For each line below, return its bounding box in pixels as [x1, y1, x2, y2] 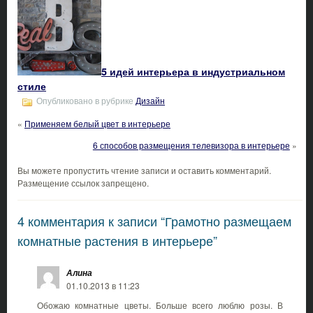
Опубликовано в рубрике [34, 96, 136, 106]
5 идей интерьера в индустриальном [101, 64, 285, 78]
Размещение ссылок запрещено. [17, 176, 149, 189]
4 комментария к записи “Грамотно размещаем [17, 211, 291, 230]
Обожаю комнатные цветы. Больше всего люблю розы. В [37, 298, 283, 311]
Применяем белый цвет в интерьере [24, 117, 170, 129]
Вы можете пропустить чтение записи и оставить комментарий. [17, 163, 271, 176]
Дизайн [136, 96, 165, 106]
